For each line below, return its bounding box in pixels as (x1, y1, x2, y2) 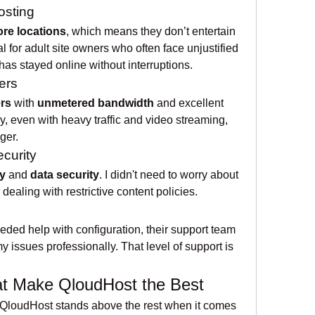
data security (30, 169, 99, 181)
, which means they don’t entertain (66, 25, 236, 37)
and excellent (154, 97, 224, 109)
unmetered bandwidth (37, 97, 154, 109)
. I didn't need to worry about (99, 169, 238, 181)
